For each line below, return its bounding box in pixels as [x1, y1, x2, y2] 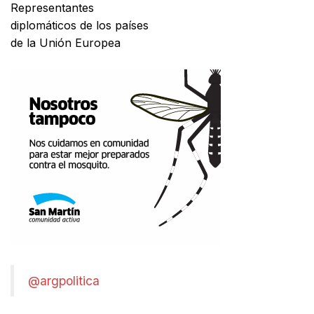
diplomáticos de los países [11, 18, 149, 32]
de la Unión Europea [11, 35, 124, 50]
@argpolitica [28, 273, 100, 288]
